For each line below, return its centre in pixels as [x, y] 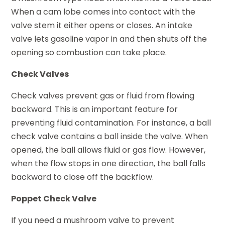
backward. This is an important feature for [95, 109]
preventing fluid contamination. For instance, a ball [111, 123]
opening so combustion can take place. [89, 52]
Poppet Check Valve [54, 198]
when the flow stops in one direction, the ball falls [108, 163]
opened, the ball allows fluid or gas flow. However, [108, 150]
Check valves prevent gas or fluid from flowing [103, 95]
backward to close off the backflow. [83, 177]
